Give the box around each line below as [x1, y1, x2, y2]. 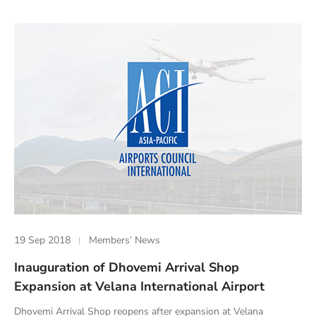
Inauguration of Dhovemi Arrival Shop [14, 258, 239, 276]
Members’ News [89, 233, 161, 248]
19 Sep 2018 [14, 233, 71, 248]
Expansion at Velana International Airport [14, 277, 265, 295]
